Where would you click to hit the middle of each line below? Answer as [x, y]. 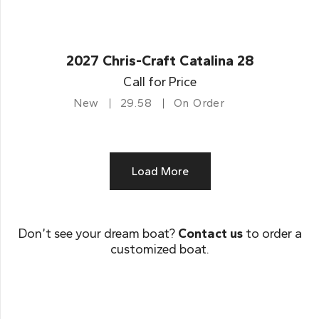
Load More [160, 171]
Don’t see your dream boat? [98, 234]
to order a [272, 234]
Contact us [210, 234]
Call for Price [160, 82]
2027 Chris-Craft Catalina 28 [160, 61]
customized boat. [160, 249]
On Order [199, 103]
